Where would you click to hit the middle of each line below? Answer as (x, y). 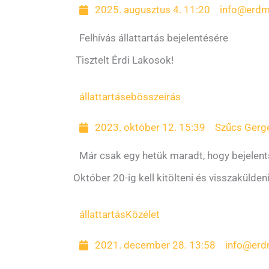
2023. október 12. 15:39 (150, 127)
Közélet (143, 214)
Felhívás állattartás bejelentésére (154, 38)
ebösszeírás (153, 97)
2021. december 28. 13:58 (156, 245)
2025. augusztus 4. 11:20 (153, 10)
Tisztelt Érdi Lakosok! (123, 60)
